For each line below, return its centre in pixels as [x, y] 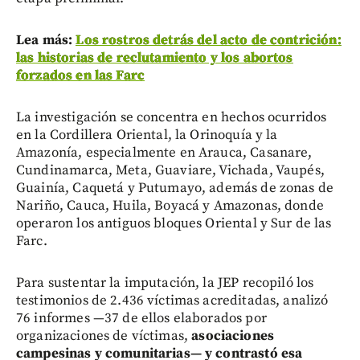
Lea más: [46, 40]
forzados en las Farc [80, 75]
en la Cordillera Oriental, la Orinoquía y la [147, 135]
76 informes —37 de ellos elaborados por [141, 318]
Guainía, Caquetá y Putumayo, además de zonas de [175, 188]
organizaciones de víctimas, [102, 335]
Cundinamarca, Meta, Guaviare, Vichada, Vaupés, [170, 170]
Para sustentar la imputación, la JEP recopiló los [165, 282]
